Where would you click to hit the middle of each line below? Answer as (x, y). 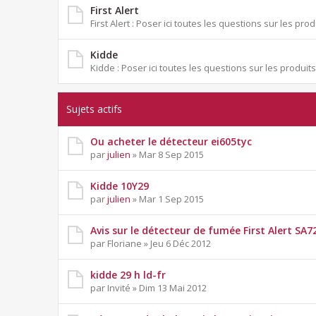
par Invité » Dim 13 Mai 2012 (148, 288)
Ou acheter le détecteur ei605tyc (171, 142)
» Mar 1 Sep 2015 (167, 199)
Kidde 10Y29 (120, 186)
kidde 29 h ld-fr (128, 275)
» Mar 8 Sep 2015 (167, 155)
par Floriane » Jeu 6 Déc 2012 (151, 244)
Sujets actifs (94, 109)
